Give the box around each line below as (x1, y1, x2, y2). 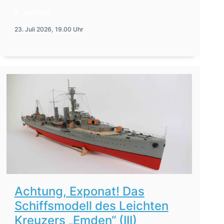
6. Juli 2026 (14, 8, 50, 16)
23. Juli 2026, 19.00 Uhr (14, 25, 83, 33)
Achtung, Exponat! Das (14, 183, 144, 198)
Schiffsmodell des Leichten (14, 198, 168, 213)
